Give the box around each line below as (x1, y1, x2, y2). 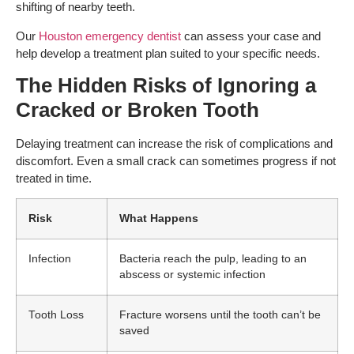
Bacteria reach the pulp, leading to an (119, 253, 307, 265)
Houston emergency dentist (39, 28, 181, 43)
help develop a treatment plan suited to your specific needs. (16, 46, 320, 60)
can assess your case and (181, 28, 321, 43)
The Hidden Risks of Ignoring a (16, 73, 316, 98)
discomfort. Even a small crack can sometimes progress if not (16, 154, 336, 168)
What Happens (119, 213, 198, 225)
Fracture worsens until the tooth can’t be (119, 309, 321, 322)
